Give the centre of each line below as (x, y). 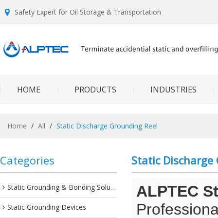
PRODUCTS (95, 90)
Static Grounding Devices (47, 207)
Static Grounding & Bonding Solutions (59, 187)
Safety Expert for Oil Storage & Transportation (88, 12)
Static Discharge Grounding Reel (107, 126)
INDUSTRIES (173, 90)
